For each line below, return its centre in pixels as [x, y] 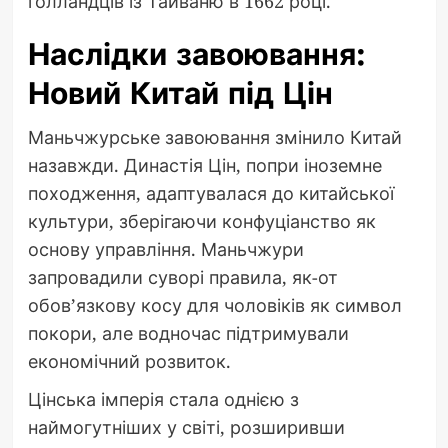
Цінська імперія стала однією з [163, 398]
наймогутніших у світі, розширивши [186, 426]
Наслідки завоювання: [196, 54]
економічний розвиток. [129, 360]
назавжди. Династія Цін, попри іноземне [204, 164]
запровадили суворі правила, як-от [182, 276]
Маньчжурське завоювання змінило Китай [214, 136]
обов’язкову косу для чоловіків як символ [214, 304]
